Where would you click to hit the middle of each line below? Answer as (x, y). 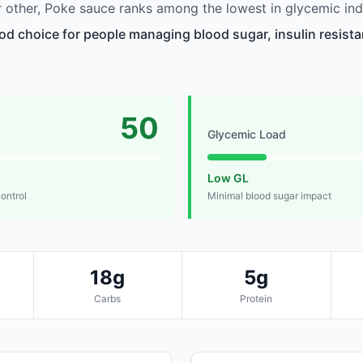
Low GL (228, 178)
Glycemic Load (247, 135)
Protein (256, 299)
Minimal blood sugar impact (269, 196)
